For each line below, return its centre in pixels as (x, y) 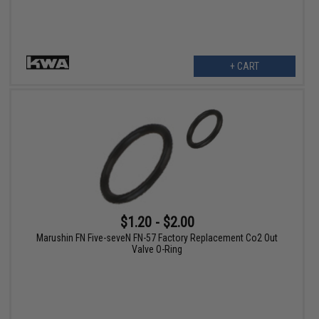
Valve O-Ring (157, 249)
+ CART (244, 66)
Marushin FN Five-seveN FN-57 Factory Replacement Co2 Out (157, 237)
